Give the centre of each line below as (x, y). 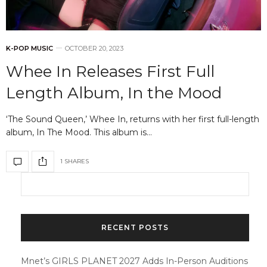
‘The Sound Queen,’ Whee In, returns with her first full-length (133, 119)
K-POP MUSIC (30, 48)
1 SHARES (74, 162)
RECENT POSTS (135, 227)
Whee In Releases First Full (110, 71)
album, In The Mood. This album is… (79, 132)
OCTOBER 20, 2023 (94, 48)
